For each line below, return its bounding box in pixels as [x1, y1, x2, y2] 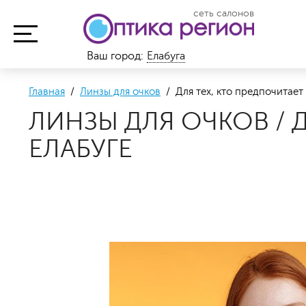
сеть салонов [193, 8, 254, 18]
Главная [29, 86, 65, 98]
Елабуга [147, 50, 185, 62]
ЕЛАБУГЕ [29, 135, 133, 163]
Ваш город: [87, 50, 143, 62]
